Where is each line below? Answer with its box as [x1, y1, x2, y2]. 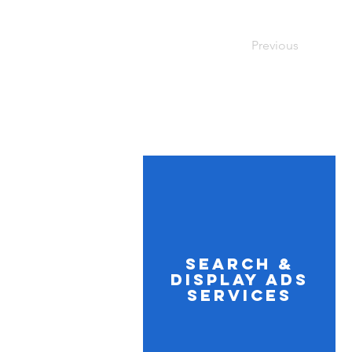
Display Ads [170, 269, 309, 289]
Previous [251, 38, 299, 53]
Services [187, 285, 292, 305]
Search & [185, 254, 294, 273]
